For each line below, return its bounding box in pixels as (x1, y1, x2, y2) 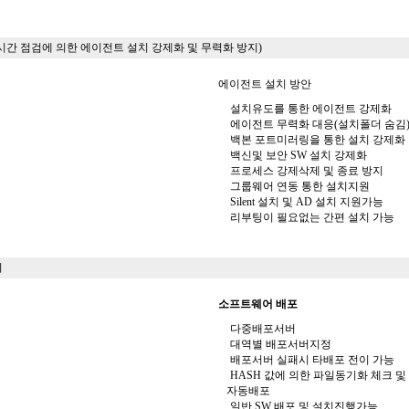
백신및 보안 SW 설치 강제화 (227, 149, 367, 162)
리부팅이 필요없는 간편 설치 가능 (227, 211, 394, 224)
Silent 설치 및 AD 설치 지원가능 (227, 195, 383, 208)
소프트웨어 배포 (218, 298, 298, 310)
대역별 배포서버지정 (227, 338, 331, 351)
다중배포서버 (227, 322, 296, 335)
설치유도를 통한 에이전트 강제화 (227, 102, 392, 115)
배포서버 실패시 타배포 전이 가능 (227, 353, 394, 366)
